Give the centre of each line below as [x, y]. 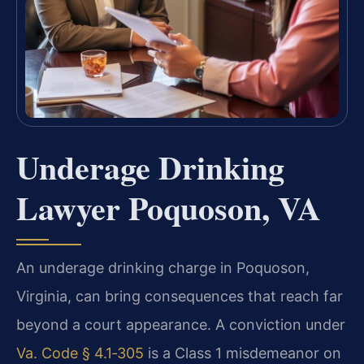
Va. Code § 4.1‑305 [80, 353]
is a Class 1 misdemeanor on [243, 353]
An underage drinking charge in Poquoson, [163, 268]
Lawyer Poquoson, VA [169, 208]
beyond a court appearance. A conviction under [181, 325]
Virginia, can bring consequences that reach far [180, 297]
